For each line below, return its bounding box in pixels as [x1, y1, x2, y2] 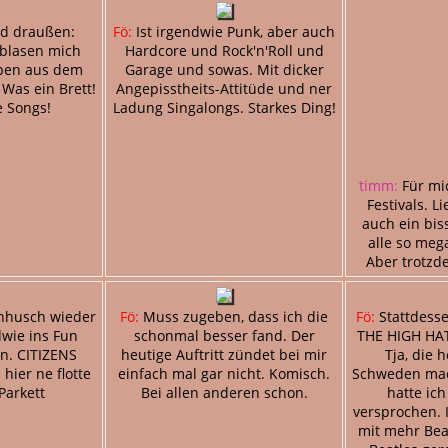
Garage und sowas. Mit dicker [124, 59, 324, 79]
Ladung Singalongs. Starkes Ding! [112, 97, 336, 117]
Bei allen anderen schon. [140, 382, 308, 402]
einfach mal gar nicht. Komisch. [118, 363, 330, 383]
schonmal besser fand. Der [133, 325, 315, 345]
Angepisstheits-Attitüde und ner [116, 78, 332, 98]
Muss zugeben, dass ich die [139, 306, 328, 326]
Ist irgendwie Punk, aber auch [132, 21, 335, 41]
